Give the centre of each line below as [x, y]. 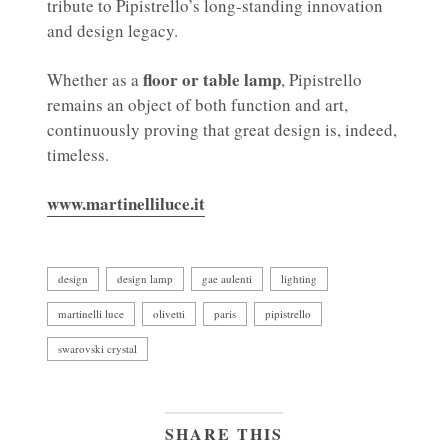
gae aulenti [227, 279]
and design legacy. [112, 31]
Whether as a [95, 80]
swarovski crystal [97, 349]
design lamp [145, 279]
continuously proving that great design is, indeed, [222, 130]
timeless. [78, 155]
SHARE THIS [224, 434]
